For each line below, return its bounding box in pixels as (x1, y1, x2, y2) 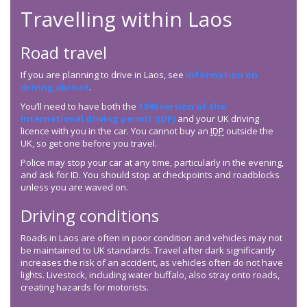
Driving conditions (21, 204, 159, 228)
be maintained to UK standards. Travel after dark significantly (21, 244, 275, 257)
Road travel (21, 41, 111, 64)
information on (186, 69, 258, 82)
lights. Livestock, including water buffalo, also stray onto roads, (21, 269, 280, 282)
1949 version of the (138, 100, 225, 113)
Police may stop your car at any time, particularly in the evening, (21, 156, 284, 169)
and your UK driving (175, 112, 259, 125)
